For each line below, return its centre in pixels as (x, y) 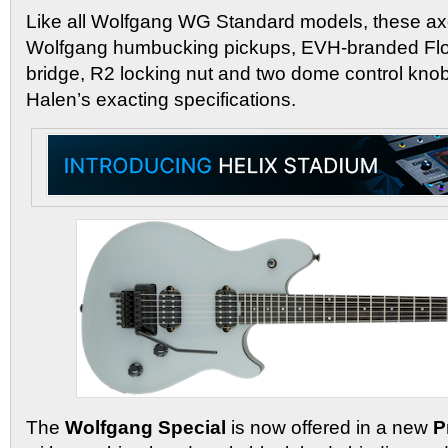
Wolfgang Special (148, 428)
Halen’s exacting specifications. (161, 99)
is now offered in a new (332, 428)
